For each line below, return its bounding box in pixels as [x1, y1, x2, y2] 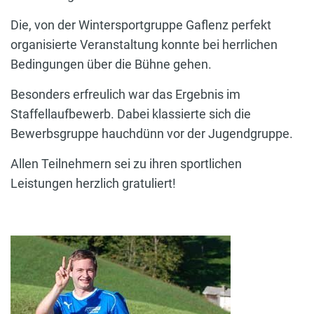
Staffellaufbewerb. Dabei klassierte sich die [11, 106, 251, 121]
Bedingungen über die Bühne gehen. [11, 56, 212, 71]
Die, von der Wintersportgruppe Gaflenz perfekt [11, 17, 271, 32]
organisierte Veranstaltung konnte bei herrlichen [11, 36, 278, 52]
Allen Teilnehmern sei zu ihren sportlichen [11, 156, 242, 171]
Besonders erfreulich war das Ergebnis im [11, 86, 240, 102]
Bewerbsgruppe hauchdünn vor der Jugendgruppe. [11, 125, 293, 141]
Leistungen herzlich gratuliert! [11, 175, 176, 191]
